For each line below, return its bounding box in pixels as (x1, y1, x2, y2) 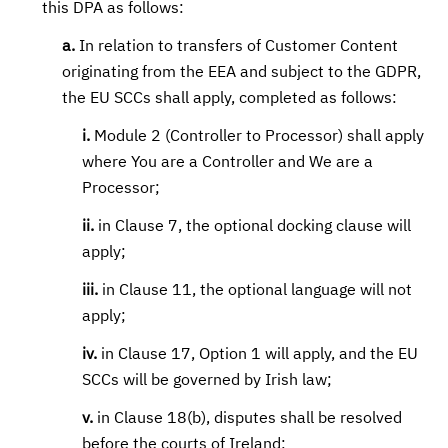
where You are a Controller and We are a (82, 155, 374, 171)
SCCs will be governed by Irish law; (82, 373, 333, 389)
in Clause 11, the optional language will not (98, 283, 413, 299)
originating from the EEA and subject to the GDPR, (62, 65, 422, 81)
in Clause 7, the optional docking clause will (94, 219, 412, 235)
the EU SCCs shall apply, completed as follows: (62, 91, 398, 107)
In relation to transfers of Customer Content (75, 39, 399, 55)
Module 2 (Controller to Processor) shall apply (90, 129, 425, 145)
